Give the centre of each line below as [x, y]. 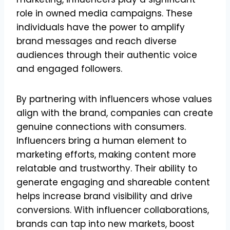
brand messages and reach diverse [97, 41]
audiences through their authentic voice [107, 55]
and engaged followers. [69, 69]
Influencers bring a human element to [101, 140]
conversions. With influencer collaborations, [113, 210]
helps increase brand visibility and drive [104, 196]
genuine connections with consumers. [101, 127]
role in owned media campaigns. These [104, 13]
